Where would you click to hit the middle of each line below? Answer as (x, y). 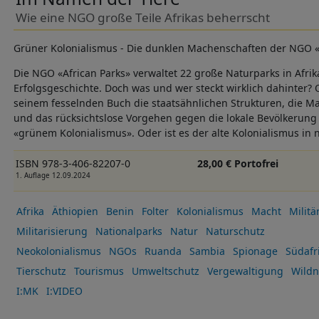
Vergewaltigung (245, 271)
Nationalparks (129, 231)
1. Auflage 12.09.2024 (53, 175)
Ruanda (163, 251)
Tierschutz (41, 271)
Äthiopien (75, 211)
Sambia (207, 251)
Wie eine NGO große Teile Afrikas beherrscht (142, 17)
